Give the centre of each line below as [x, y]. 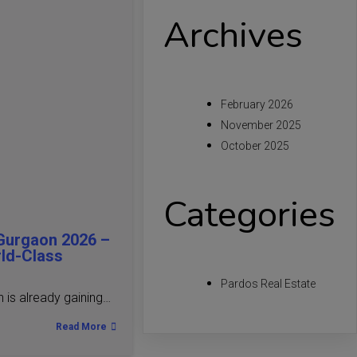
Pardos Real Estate [269, 283]
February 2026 [257, 105]
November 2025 [261, 126]
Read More [81, 327]
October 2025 [255, 146]
